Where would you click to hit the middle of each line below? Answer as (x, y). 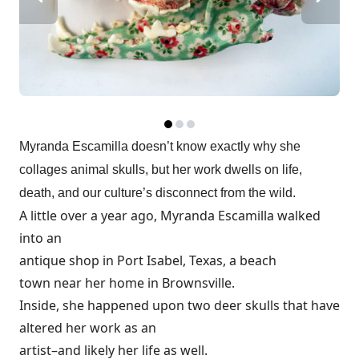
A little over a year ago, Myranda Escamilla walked (170, 216)
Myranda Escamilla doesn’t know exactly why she (160, 146)
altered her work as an (88, 328)
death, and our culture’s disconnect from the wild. (157, 193)
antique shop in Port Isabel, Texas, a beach (148, 260)
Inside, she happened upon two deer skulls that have (179, 305)
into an (40, 238)
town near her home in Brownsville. (127, 283)
